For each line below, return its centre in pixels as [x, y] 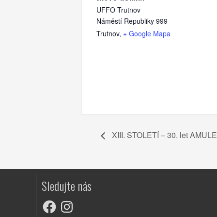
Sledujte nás [67, 185]
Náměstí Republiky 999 [132, 21]
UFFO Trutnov [118, 10]
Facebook [59, 202]
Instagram [77, 202]
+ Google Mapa [147, 34]
